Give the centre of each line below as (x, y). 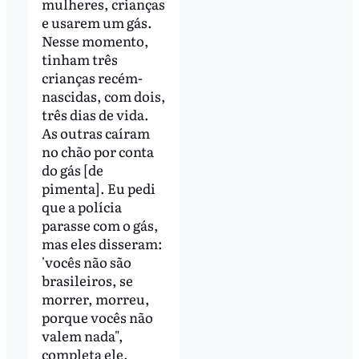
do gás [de (72, 169)
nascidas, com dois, (103, 95)
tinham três (79, 58)
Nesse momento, (95, 40)
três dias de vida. (95, 114)
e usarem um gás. (97, 22)
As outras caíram (95, 132)
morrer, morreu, (95, 298)
